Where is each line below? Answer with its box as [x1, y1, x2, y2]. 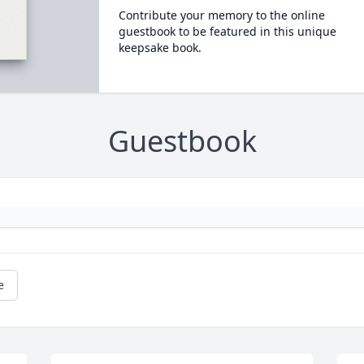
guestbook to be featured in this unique [118, 24, 336, 39]
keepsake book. [118, 40, 201, 55]
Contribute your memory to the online [118, 7, 325, 23]
